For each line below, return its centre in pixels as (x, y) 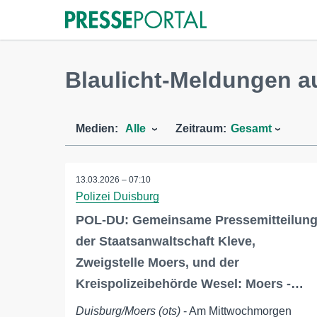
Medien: (97, 128)
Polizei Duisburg (117, 196)
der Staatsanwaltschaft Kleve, (166, 241)
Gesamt (251, 128)
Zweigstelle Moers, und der (157, 263)
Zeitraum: (201, 128)
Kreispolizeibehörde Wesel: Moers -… (190, 284)
